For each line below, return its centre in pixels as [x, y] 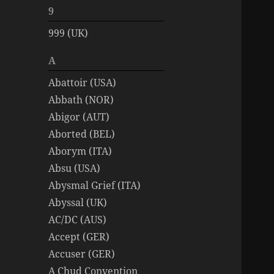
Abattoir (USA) [83, 82]
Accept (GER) [79, 236]
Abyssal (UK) [78, 202]
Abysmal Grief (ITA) [95, 185]
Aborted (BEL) [82, 134]
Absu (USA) [75, 168]
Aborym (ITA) [80, 151]
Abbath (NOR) [81, 99]
